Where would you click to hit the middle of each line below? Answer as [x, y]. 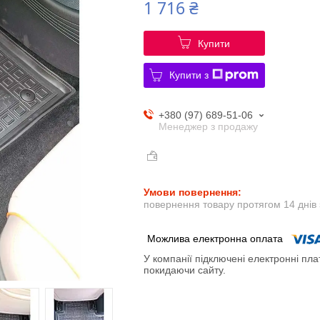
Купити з [189, 75]
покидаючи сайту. [184, 270]
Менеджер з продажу [208, 126]
